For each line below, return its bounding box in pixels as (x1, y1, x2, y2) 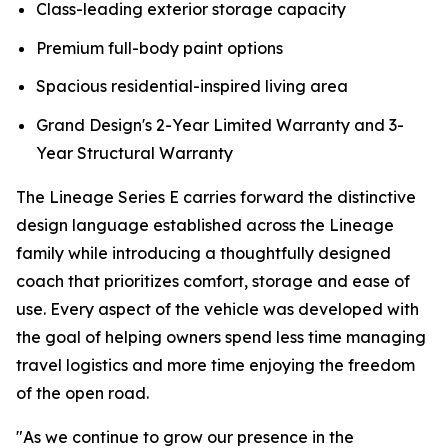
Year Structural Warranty (36, 142, 233, 163)
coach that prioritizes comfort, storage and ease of (16, 270, 410, 291)
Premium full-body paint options (36, 37, 283, 58)
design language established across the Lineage (16, 214, 394, 235)
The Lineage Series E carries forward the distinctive (16, 186, 416, 207)
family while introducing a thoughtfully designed (16, 242, 391, 263)
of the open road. (16, 382, 149, 403)
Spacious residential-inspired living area (36, 76, 348, 97)
